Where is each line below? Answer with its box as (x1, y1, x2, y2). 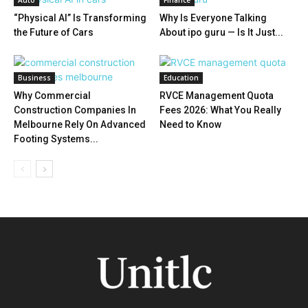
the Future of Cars (14, 27, 93, 38)
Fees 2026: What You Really (159, 104, 281, 115)
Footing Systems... (14, 133, 98, 144)
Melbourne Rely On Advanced (14, 119, 146, 130)
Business (18, 73, 51, 82)
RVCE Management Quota (159, 90, 274, 101)
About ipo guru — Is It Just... (159, 27, 283, 38)
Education (163, 73, 199, 82)
